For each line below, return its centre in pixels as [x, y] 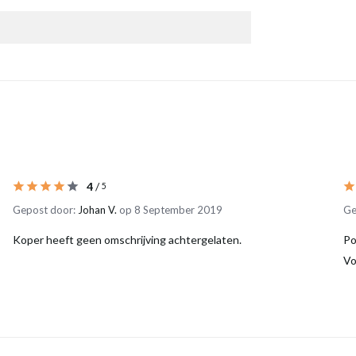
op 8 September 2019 [169, 210]
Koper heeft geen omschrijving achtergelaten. [127, 240]
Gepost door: [45, 210]
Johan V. [97, 210]
